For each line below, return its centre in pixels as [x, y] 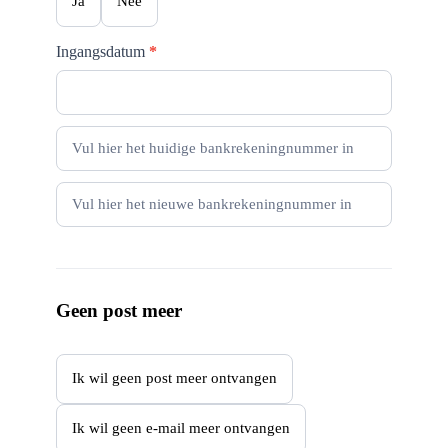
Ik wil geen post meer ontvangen [174, 378]
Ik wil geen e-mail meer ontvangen [180, 428]
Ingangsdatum [102, 51]
